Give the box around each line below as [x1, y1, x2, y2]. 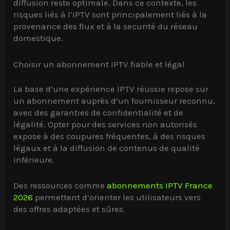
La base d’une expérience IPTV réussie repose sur [13, 84, 209, 94]
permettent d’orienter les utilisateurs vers [33, 192, 201, 203]
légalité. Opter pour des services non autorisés [13, 119, 198, 129]
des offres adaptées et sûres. [13, 204, 126, 215]
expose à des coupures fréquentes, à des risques [13, 131, 206, 141]
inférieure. [13, 155, 55, 165]
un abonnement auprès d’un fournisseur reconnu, [13, 95, 216, 106]
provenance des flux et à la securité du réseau [13, 21, 198, 32]
